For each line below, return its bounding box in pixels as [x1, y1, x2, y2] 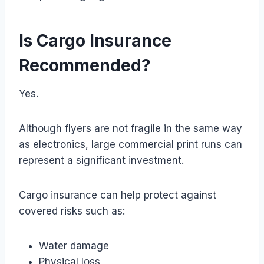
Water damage [39, 239, 109, 252]
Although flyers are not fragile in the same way [19, 122, 242, 134]
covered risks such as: [19, 204, 125, 217]
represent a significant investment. [19, 154, 184, 166]
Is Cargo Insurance [19, 30, 171, 51]
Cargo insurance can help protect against [19, 189, 216, 201]
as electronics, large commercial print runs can [19, 138, 242, 150]
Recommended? [19, 55, 151, 75]
